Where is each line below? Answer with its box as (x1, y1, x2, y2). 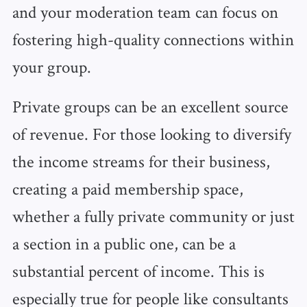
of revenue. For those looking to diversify (12, 123, 291, 145)
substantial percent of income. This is (12, 260, 265, 282)
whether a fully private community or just (12, 205, 295, 228)
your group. (12, 56, 91, 78)
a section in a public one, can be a (12, 232, 236, 255)
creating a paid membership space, (12, 177, 243, 200)
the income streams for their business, (12, 150, 270, 173)
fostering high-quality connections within (12, 28, 294, 51)
